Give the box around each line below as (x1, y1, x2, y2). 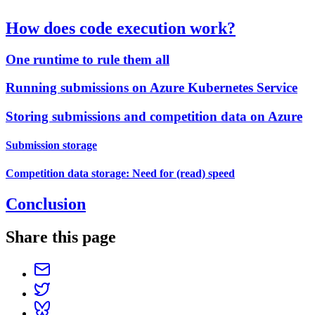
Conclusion (6, 194, 86, 213)
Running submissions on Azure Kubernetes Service (6, 80, 297, 96)
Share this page (6, 227, 116, 246)
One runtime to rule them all (6, 51, 169, 67)
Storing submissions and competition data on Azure (6, 109, 302, 124)
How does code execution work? (6, 18, 236, 37)
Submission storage (6, 139, 97, 152)
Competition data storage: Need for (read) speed (6, 167, 235, 179)
